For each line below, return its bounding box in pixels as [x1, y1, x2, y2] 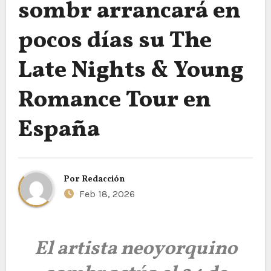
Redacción [82, 174, 125, 185]
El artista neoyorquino [34, 235, 237, 263]
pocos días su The [18, 25, 212, 57]
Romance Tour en [18, 84, 211, 117]
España [18, 114, 100, 146]
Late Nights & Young [18, 54, 243, 87]
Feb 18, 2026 [76, 188, 135, 200]
